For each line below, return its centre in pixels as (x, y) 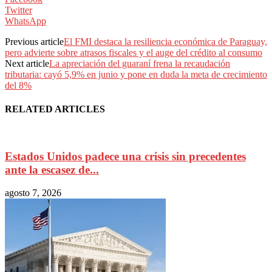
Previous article (34, 41)
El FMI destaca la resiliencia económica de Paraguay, (165, 41)
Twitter (19, 10)
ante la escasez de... (52, 169)
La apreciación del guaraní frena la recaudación (140, 63)
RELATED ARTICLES (55, 109)
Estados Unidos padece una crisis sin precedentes (125, 156)
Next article (27, 63)
